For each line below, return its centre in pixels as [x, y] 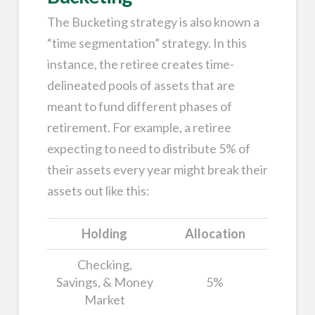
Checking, [104, 264]
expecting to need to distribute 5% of [148, 149]
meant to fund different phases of [139, 107]
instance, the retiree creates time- [140, 64]
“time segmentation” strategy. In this [147, 43]
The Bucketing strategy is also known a [153, 22]
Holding [105, 233]
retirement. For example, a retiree [139, 128]
